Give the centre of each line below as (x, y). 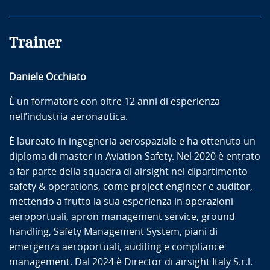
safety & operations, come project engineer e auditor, (131, 186)
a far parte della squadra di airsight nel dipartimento (128, 171)
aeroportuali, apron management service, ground (122, 216)
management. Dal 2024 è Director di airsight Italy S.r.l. (132, 262)
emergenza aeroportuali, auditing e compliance (117, 246)
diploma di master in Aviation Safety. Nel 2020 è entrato (135, 156)
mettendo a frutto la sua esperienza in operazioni (121, 201)
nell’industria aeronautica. (70, 116)
